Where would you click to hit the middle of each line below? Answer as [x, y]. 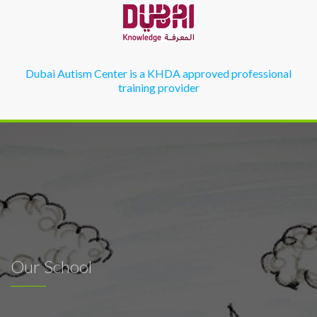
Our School [51, 266]
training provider [158, 87]
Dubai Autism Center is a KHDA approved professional [158, 73]
